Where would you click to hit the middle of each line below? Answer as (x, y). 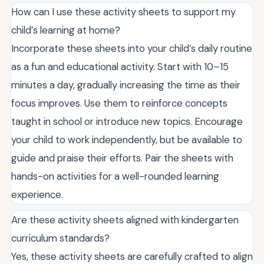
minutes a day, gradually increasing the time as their (126, 85)
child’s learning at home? (66, 30)
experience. (37, 194)
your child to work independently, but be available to (127, 139)
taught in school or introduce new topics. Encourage (127, 121)
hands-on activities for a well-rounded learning (115, 176)
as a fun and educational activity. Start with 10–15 (120, 66)
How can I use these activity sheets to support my (123, 11)
